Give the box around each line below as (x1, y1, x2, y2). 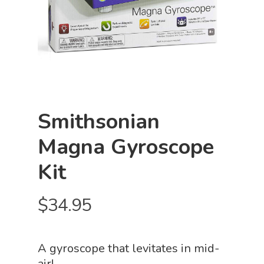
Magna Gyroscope (38, 133, 214, 161)
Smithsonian (38, 107, 160, 136)
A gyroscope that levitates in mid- (38, 240, 219, 256)
